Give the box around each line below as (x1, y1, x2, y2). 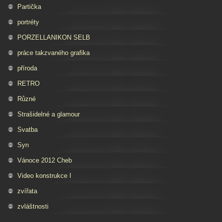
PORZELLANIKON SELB (17, 34, 90, 42)
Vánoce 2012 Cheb (17, 157, 72, 165)
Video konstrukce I (17, 172, 71, 180)
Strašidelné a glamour (17, 111, 80, 118)
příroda (17, 64, 37, 72)
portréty (17, 18, 39, 26)
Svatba (17, 126, 38, 134)
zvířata (17, 187, 37, 195)
